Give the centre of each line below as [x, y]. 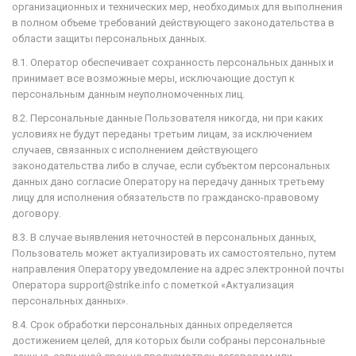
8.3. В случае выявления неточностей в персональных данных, [164, 237]
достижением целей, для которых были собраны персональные [168, 341]
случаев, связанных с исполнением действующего [135, 150]
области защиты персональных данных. [109, 39]
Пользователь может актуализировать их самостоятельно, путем [174, 253]
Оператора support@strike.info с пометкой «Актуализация [153, 285]
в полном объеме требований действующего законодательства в [173, 23]
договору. [37, 213]
